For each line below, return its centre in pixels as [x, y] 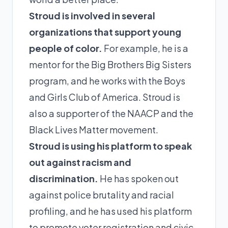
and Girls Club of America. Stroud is [105, 97]
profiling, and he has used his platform [110, 211]
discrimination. [64, 178]
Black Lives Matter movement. [94, 129]
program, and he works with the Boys [107, 80]
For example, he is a [145, 48]
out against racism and [80, 162]
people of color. [66, 48]
